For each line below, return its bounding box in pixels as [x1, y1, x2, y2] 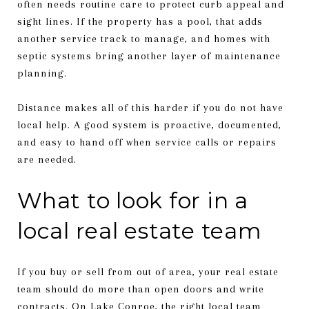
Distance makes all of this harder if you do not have [17, 101, 283, 114]
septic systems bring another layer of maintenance [17, 49, 281, 62]
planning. [17, 66, 67, 79]
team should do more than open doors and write [17, 282, 264, 295]
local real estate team [17, 217, 262, 244]
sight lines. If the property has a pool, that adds [17, 14, 263, 28]
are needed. [17, 152, 77, 166]
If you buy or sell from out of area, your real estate [17, 265, 279, 278]
